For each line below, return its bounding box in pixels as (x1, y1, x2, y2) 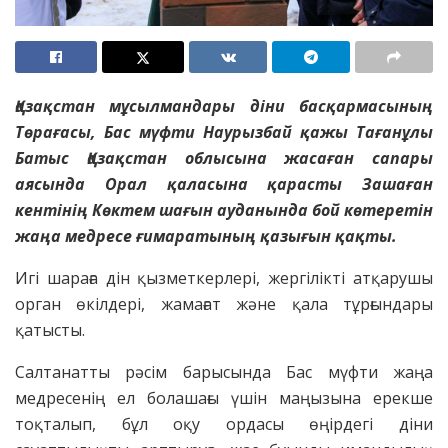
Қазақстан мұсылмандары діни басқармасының (15, 95, 433, 118)
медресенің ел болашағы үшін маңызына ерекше (15, 387, 433, 410)
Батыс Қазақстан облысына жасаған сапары (15, 147, 433, 170)
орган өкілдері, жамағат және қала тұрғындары (15, 293, 433, 316)
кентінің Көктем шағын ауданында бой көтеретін (15, 199, 433, 222)
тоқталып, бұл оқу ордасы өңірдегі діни (15, 413, 433, 436)
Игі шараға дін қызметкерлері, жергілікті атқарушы (15, 267, 433, 290)
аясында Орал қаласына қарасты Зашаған (15, 173, 433, 196)
